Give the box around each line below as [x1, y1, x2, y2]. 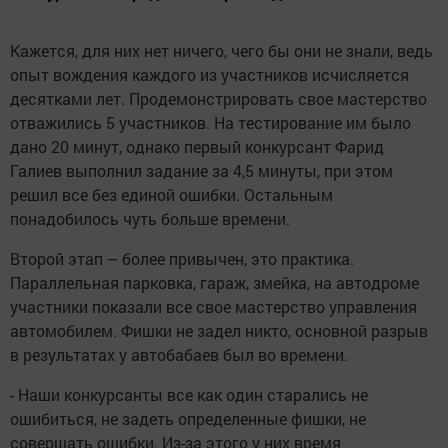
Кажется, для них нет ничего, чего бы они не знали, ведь [10, 40, 433, 62]
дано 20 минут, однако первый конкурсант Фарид [10, 136, 384, 158]
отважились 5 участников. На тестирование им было [10, 112, 411, 134]
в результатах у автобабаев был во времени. [10, 344, 348, 366]
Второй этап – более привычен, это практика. [10, 248, 354, 270]
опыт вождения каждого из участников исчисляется [10, 64, 409, 86]
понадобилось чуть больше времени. [10, 208, 290, 230]
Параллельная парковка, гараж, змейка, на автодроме [10, 272, 419, 294]
